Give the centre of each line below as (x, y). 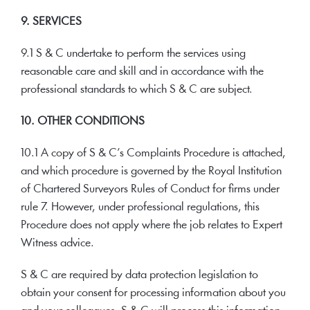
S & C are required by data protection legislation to (139, 275)
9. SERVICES (51, 22)
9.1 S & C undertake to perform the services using (133, 54)
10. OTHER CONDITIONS (83, 121)
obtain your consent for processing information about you (153, 293)
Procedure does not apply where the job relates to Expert (152, 225)
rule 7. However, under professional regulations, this (140, 207)
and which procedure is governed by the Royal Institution (151, 171)
